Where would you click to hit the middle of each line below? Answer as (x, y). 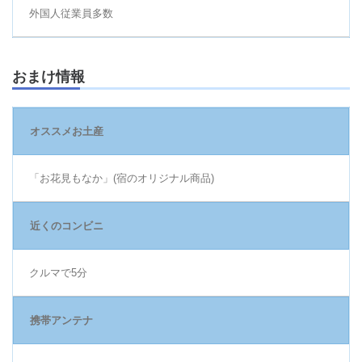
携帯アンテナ (61, 321)
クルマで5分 (58, 273)
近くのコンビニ (67, 226)
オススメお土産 (67, 132)
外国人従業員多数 (71, 13)
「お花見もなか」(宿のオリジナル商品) (122, 179)
